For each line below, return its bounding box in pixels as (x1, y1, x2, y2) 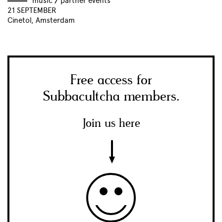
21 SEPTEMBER (7, 6, 56, 15)
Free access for (70, 71, 152, 90)
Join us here (82, 115, 140, 131)
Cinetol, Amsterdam (7, 16, 75, 25)
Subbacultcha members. (43, 87, 179, 106)
